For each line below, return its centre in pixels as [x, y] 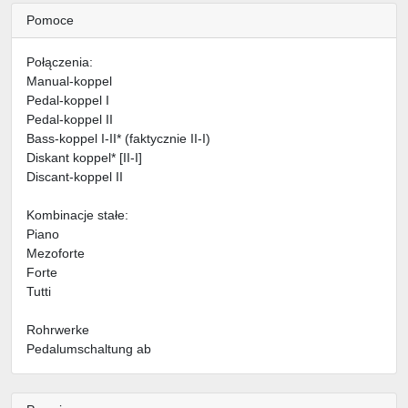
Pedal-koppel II [70, 120]
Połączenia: [60, 62]
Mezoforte [56, 254]
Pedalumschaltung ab [89, 349]
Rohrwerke [58, 330]
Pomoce [50, 20]
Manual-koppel [69, 82]
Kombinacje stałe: [77, 215]
